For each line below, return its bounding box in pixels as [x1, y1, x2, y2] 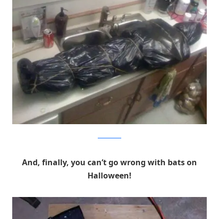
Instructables [98, 133, 121, 139]
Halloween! [88, 170, 131, 181]
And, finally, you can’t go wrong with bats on [22, 157, 197, 168]
